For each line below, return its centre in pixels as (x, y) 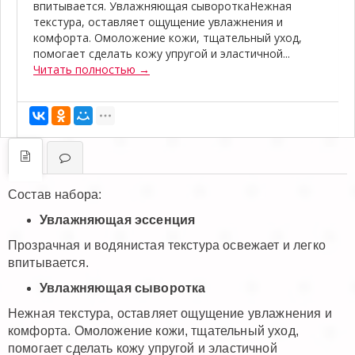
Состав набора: (55, 194)
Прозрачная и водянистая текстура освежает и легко (167, 245)
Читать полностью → (92, 69)
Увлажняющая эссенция (118, 219)
